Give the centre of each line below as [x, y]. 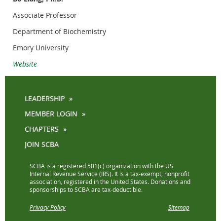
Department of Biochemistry [59, 32]
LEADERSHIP [45, 99]
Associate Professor [45, 15]
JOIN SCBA [42, 145]
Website [25, 64]
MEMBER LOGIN [51, 114]
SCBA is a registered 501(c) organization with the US [101, 166]
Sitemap [179, 207]
